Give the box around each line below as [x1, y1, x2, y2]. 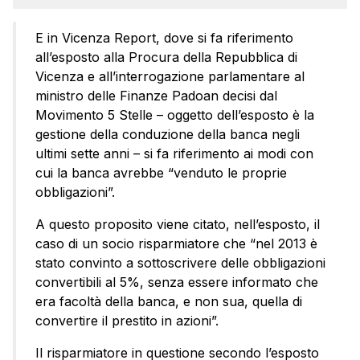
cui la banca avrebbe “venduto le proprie [35, 164, 287, 181]
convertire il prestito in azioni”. [35, 312, 219, 329]
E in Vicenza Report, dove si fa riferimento [35, 29, 293, 46]
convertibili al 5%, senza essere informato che [35, 273, 318, 290]
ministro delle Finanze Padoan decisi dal [35, 87, 277, 104]
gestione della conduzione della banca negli [35, 125, 300, 142]
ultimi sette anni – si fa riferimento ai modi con [35, 145, 313, 162]
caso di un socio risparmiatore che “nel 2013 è [35, 235, 317, 252]
